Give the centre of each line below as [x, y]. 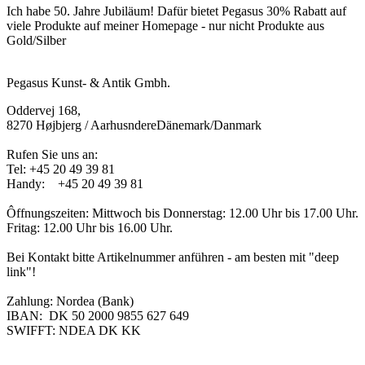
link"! [21, 272]
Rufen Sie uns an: [52, 155]
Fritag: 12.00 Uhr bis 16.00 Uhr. [93, 228]
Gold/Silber [36, 41]
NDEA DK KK [100, 331]
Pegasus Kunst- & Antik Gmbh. [88, 83]
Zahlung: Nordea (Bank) [70, 301]
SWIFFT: [31, 331]
